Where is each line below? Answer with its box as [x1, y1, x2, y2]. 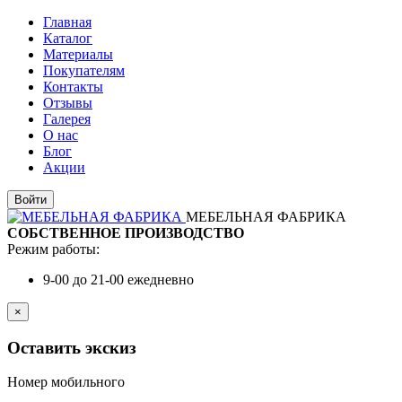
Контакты [43, 79, 103, 94]
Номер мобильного [7, 374, 125, 390]
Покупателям [43, 63, 125, 78]
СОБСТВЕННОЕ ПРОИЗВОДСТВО [7, 225, 244, 240]
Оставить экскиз [7, 337, 136, 357]
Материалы [43, 47, 113, 62]
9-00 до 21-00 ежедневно [43, 272, 194, 287]
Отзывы [43, 95, 92, 110]
